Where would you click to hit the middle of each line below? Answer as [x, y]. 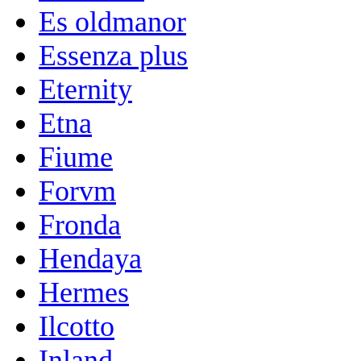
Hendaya [90, 258]
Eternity [85, 89]
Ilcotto [77, 326]
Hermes [84, 292]
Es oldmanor [112, 21]
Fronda [80, 224]
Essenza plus [113, 55]
